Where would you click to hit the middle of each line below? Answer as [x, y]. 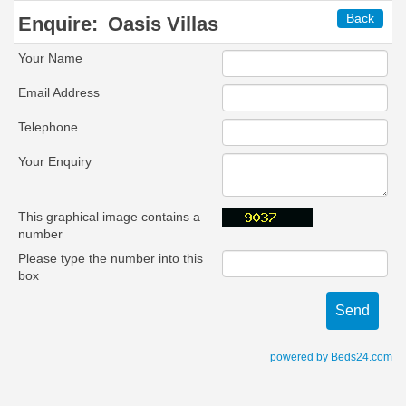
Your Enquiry [55, 161]
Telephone [48, 127]
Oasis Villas [163, 24]
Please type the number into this [111, 258]
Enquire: [61, 24]
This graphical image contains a [109, 217]
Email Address [59, 92]
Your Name [50, 58]
